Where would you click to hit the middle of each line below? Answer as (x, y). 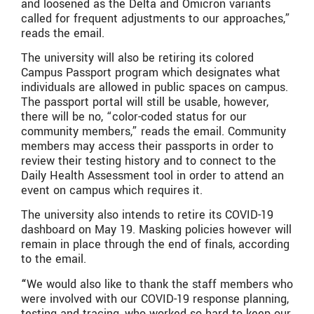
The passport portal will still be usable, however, (145, 102)
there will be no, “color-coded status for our (134, 117)
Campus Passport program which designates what (151, 73)
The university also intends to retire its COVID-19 (147, 215)
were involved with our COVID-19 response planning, (155, 299)
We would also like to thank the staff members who (160, 284)
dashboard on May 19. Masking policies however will (156, 230)
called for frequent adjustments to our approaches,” (156, 18)
